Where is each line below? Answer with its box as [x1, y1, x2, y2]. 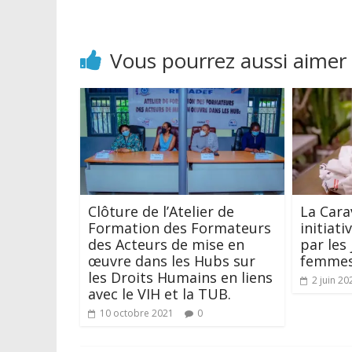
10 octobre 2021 [100, 306, 174, 320]
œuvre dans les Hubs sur [88, 251, 255, 270]
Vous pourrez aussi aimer [110, 46, 346, 75]
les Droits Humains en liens [88, 267, 273, 287]
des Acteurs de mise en [88, 234, 244, 254]
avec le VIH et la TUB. [88, 284, 231, 303]
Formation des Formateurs [88, 218, 271, 237]
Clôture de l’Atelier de [88, 201, 234, 221]
